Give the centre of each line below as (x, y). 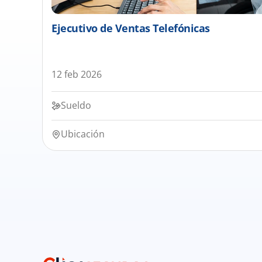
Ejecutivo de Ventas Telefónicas (131, 28)
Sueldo (76, 105)
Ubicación (83, 134)
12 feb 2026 (77, 74)
